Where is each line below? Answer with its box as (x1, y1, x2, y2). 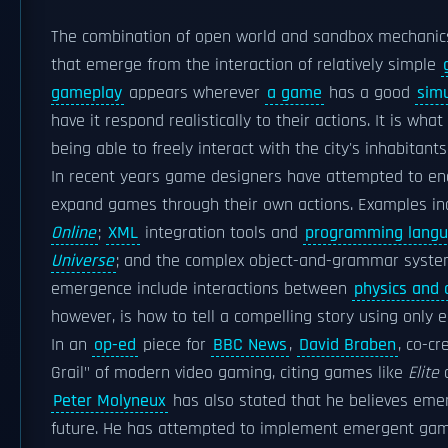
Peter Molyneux (53, 390, 166, 412)
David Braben (299, 334, 396, 356)
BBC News (213, 334, 287, 356)
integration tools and (140, 222, 303, 244)
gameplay (51, 82, 122, 104)
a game (267, 82, 322, 104)
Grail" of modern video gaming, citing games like (51, 362, 408, 384)
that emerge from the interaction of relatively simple (51, 54, 441, 76)
